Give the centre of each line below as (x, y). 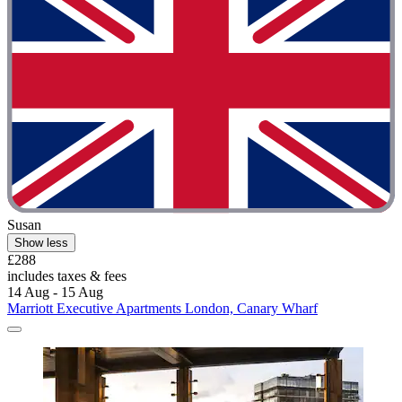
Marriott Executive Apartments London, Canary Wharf (162, 308)
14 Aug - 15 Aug (55, 292)
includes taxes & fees (67, 275)
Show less (41, 242)
